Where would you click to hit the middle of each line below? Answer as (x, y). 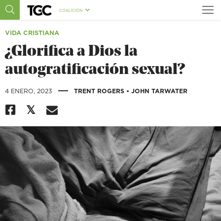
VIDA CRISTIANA (32, 33)
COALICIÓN (71, 10)
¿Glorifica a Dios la (71, 52)
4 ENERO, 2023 (30, 91)
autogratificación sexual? (95, 70)
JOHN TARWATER (159, 91)
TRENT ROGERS (100, 91)
